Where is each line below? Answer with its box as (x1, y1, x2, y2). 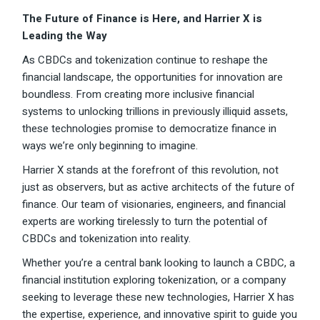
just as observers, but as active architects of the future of (22, 179, 296, 196)
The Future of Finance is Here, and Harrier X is (22, 11, 263, 27)
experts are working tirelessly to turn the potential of (22, 214, 269, 230)
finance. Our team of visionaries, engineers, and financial (22, 196, 286, 213)
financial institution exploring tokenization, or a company (22, 272, 286, 289)
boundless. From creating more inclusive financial (22, 86, 255, 103)
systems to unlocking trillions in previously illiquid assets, (22, 104, 289, 120)
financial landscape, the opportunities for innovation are (22, 69, 284, 86)
